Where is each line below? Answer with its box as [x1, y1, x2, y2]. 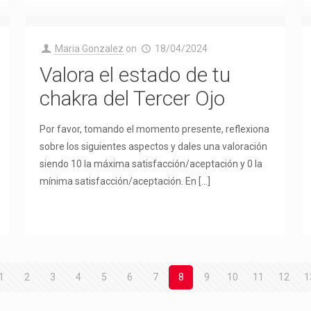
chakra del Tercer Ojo [39, 86, 225, 110]
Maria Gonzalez [55, 43, 124, 54]
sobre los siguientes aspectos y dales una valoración [39, 141, 267, 152]
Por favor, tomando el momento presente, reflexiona [39, 124, 269, 135]
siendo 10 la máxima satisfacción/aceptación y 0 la [39, 158, 262, 169]
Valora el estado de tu [39, 62, 230, 87]
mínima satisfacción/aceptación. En [39, 176, 196, 187]
